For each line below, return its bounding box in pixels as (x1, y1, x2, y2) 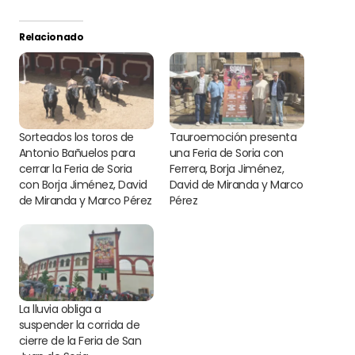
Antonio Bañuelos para (19, 145, 136, 162)
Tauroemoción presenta (170, 129, 297, 146)
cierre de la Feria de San (19, 333, 142, 349)
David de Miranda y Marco (170, 177, 303, 193)
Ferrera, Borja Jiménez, (170, 161, 284, 177)
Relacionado (19, 30, 84, 44)
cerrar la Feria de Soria (19, 161, 132, 177)
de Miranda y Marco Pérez (19, 193, 152, 209)
